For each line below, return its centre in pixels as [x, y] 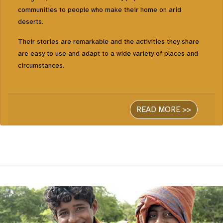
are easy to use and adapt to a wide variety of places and [108, 54]
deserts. [31, 22]
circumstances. [41, 66]
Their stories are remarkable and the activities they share [109, 42]
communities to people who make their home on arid [100, 10]
